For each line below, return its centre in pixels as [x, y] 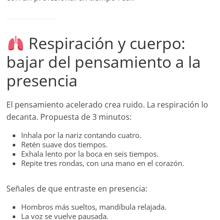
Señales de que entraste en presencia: [77, 189]
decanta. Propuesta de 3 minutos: [69, 117]
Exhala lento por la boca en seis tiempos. [90, 154]
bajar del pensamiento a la [104, 62]
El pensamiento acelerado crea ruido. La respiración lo [108, 105]
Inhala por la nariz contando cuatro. [82, 135]
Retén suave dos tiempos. [65, 145]
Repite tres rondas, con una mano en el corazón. [103, 163]
